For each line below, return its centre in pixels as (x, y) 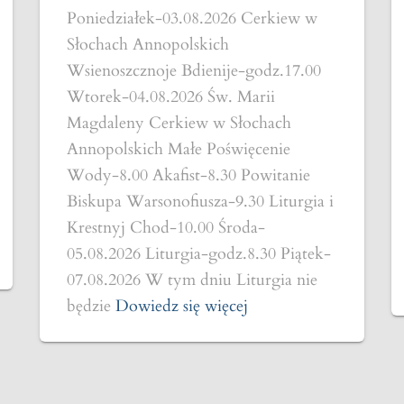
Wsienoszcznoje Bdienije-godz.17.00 (194, 71)
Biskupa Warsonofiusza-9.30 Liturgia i (200, 202)
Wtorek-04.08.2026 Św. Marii (171, 97)
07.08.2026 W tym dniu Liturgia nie (192, 280)
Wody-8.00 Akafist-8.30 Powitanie (188, 175)
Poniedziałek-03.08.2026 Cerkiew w (192, 18)
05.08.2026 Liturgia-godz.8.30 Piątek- (199, 254)
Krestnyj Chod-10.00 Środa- (166, 228)
